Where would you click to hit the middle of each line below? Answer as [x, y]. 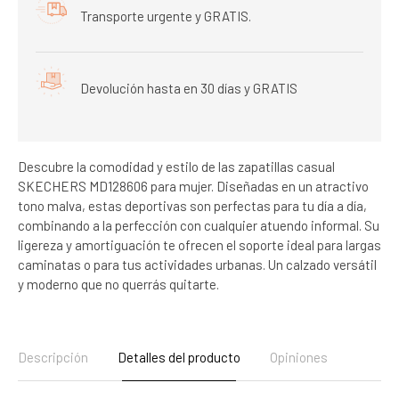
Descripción [53, 357]
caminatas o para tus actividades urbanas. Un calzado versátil [197, 264]
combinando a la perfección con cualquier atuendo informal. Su [199, 225]
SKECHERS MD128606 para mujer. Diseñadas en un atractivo [193, 186]
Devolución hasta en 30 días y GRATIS [189, 88]
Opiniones [299, 357]
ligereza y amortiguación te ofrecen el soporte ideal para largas [199, 244]
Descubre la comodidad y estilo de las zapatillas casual [176, 166]
